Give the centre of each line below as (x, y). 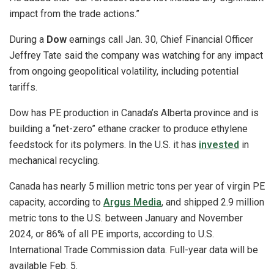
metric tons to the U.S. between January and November (126, 218)
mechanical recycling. (56, 161)
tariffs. (23, 87)
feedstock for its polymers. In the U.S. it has (104, 145)
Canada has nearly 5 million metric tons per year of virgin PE (137, 187)
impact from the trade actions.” (74, 14)
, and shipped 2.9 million (213, 202)
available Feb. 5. (43, 266)
